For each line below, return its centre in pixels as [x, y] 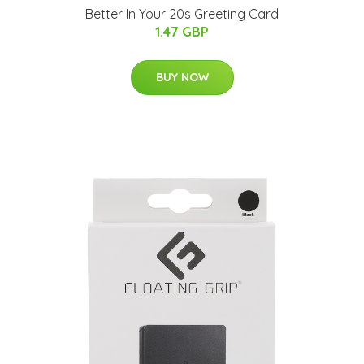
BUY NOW [182, 77]
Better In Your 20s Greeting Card [182, 13]
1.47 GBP [182, 31]
